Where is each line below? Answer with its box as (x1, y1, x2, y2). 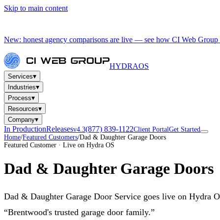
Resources (8, 105, 38, 112)
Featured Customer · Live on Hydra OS (4, 141, 114, 149)
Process (8, 94, 31, 102)
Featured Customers (23, 134, 78, 141)
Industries (8, 83, 36, 91)
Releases (46, 125, 73, 133)
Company (8, 116, 35, 123)
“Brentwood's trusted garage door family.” (4, 207, 155, 217)
